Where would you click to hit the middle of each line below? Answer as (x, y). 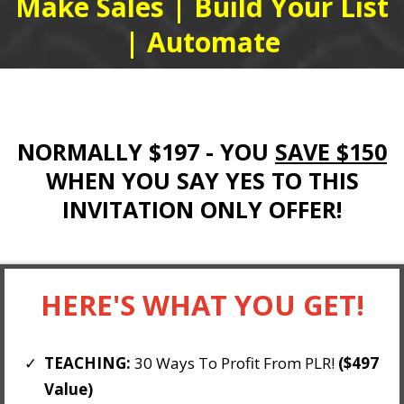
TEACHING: (87, 363)
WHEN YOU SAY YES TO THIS (202, 181)
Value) (69, 390)
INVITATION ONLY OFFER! (202, 210)
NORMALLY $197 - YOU (146, 152)
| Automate (202, 42)
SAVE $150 (331, 152)
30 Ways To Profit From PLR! (234, 363)
